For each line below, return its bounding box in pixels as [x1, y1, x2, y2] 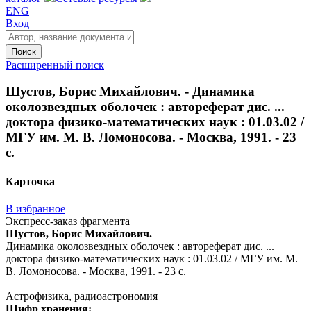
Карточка [6, 175, 55, 187]
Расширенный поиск [6, 58, 104, 71]
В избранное [6, 202, 65, 215]
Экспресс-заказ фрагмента [6, 215, 130, 227]
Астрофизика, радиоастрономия [6, 289, 158, 302]
